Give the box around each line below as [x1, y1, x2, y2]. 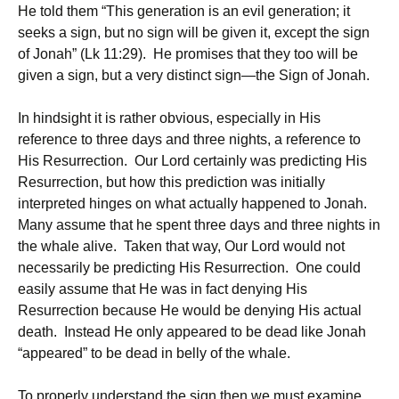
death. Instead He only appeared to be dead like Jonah [18, 324, 366, 339]
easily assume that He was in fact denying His [18, 281, 307, 297]
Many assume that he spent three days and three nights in [18, 217, 380, 232]
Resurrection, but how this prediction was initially [18, 175, 325, 190]
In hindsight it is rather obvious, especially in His [18, 110, 321, 126]
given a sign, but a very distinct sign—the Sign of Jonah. [18, 68, 370, 83]
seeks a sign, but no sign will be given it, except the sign [18, 25, 370, 40]
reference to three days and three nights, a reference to [18, 132, 361, 147]
